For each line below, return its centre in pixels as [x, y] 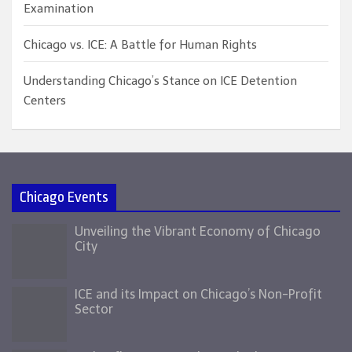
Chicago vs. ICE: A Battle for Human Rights [140, 45]
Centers [45, 101]
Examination [59, 9]
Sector [94, 309]
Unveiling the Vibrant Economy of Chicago [198, 231]
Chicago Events [64, 197]
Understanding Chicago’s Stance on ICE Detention [160, 81]
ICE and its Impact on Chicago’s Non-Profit [198, 294]
